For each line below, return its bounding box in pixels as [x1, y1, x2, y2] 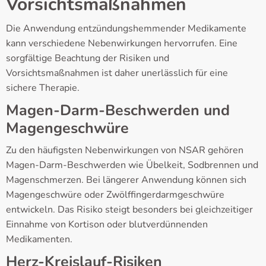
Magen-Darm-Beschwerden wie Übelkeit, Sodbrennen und [6, 159, 258, 172]
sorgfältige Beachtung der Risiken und [6, 52, 169, 65]
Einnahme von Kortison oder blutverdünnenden [6, 218, 208, 232]
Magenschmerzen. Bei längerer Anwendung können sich [6, 173, 246, 187]
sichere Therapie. [6, 81, 80, 95]
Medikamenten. [6, 233, 72, 246]
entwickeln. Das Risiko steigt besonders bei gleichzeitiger [6, 203, 253, 217]
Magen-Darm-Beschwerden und [6, 100, 230, 121]
